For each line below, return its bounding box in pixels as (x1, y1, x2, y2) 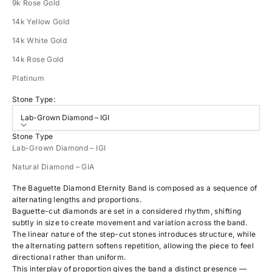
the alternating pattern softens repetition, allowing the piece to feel (12, 240, 254, 250)
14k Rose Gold (12, 54, 64, 64)
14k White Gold (12, 35, 67, 45)
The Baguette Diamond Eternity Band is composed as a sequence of (12, 183, 257, 192)
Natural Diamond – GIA (12, 161, 95, 171)
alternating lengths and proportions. (12, 194, 141, 204)
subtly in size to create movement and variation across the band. (12, 217, 248, 227)
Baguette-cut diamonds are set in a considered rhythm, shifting (12, 206, 242, 216)
